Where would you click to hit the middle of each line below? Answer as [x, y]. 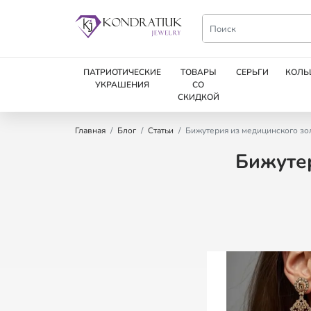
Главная [90, 131]
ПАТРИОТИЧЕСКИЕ [122, 72]
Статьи [160, 131]
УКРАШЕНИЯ [122, 85]
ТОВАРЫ [198, 72]
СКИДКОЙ [198, 97]
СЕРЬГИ [252, 72]
